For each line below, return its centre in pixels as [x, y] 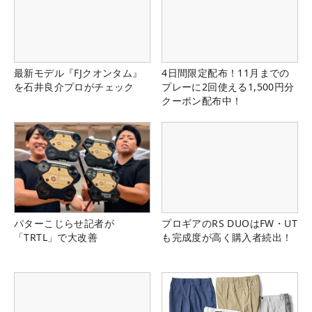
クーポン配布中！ [202, 100]
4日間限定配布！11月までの [226, 72]
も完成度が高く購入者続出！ [227, 237]
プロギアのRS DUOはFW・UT [229, 223]
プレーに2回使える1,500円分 [228, 86]
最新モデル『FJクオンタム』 [78, 72]
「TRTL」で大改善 [56, 237]
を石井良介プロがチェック [74, 86]
